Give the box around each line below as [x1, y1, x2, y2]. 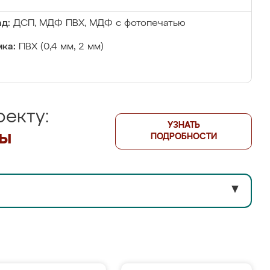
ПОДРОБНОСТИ [150, 133, 217, 141]
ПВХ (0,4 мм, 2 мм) [19, 42, 104, 52]
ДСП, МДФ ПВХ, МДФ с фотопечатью [13, 19, 186, 28]
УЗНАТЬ [167, 121, 200, 130]
